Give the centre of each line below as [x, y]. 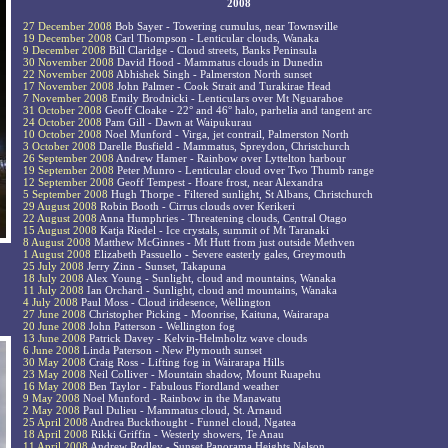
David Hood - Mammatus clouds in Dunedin [218, 62]
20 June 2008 [54, 326]
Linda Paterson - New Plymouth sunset [171, 350]
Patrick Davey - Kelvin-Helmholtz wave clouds [196, 338]
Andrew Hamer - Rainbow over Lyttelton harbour [230, 158]
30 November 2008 [68, 62]
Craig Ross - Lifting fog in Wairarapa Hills [185, 362]
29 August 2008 [60, 206]
